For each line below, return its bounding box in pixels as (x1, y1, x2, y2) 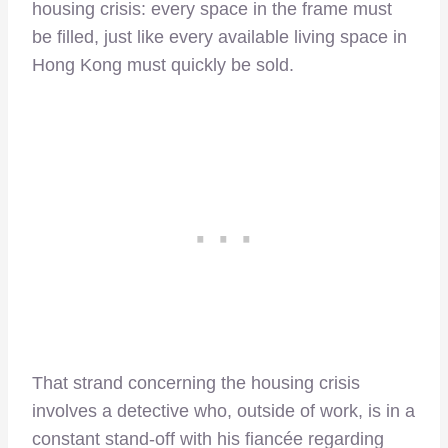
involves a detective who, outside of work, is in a (32, 401, 415, 422)
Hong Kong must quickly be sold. (32, 55, 294, 76)
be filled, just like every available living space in (32, 27, 407, 48)
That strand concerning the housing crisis (32, 373, 360, 394)
